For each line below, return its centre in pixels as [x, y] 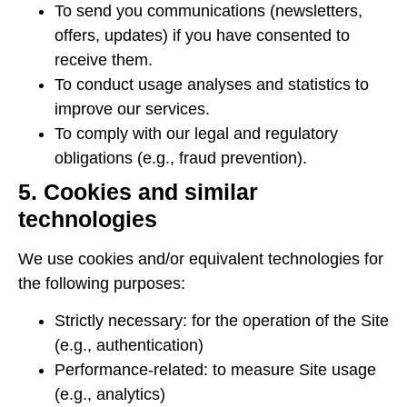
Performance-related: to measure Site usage [215, 369]
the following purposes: [102, 283]
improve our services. [132, 109]
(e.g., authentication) [129, 345]
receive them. [104, 60]
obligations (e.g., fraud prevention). [181, 158]
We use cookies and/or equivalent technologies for [201, 258]
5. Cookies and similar [138, 191]
